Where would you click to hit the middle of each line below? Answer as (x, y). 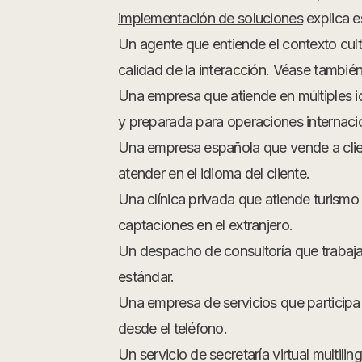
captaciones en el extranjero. (206, 225)
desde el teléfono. (173, 328)
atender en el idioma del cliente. (214, 173)
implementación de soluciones (210, 18)
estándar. (146, 277)
